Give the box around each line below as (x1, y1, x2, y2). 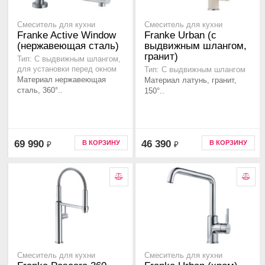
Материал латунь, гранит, (144, 76, 237, 85)
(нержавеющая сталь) (17, 40, 119, 52)
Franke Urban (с (144, 30, 216, 41)
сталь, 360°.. (17, 86, 63, 95)
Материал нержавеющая (17, 75, 106, 85)
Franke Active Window (17, 30, 116, 41)
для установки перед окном (17, 65, 117, 74)
